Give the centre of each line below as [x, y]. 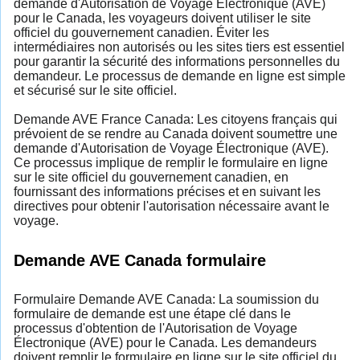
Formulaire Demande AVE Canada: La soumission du [166, 299]
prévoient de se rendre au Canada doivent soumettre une [176, 133]
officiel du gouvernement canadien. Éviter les [141, 32]
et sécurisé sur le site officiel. [95, 90]
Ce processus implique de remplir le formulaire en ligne [171, 162]
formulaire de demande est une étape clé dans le [152, 313]
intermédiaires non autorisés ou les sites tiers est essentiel [179, 47]
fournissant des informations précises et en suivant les [167, 191]
